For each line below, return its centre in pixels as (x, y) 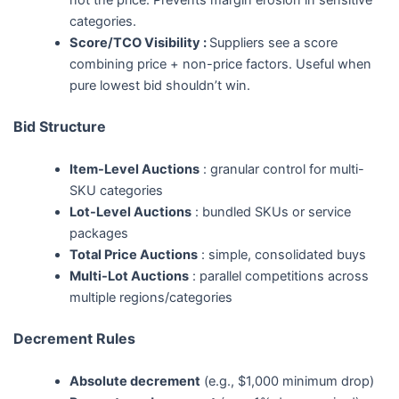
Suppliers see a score (274, 42)
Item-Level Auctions (135, 170)
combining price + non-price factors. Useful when (221, 64)
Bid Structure (59, 126)
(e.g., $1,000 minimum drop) (288, 382)
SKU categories (117, 191)
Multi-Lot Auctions (130, 277)
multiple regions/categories (151, 298)
